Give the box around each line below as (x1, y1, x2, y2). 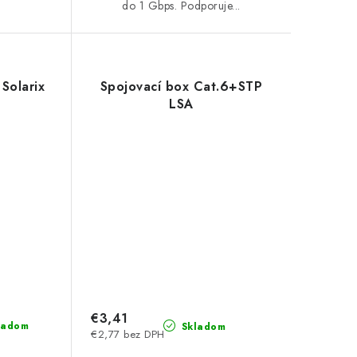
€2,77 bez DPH (91, 326, 165, 342)
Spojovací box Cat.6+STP (100, 77, 263, 96)
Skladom (178, 319, 226, 334)
